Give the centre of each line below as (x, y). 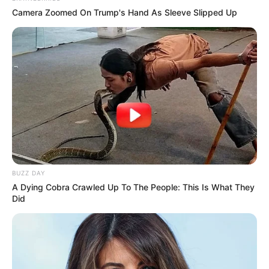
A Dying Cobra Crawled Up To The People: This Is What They (133, 187)
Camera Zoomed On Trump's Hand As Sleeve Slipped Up (125, 12)
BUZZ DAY (29, 173)
